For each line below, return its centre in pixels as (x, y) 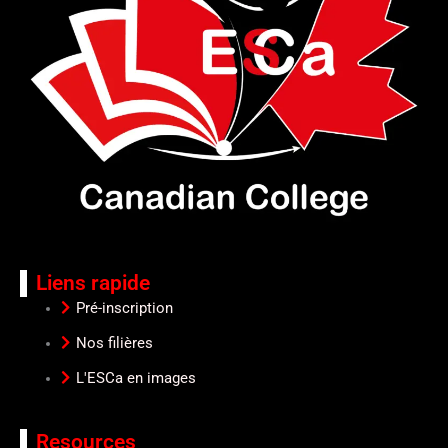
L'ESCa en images (136, 377)
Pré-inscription (125, 307)
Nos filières (115, 342)
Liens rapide (93, 282)
